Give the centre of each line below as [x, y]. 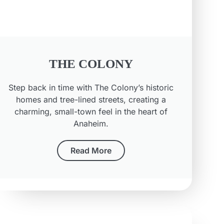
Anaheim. [91, 124]
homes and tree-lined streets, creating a [91, 100]
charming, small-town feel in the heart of [91, 112]
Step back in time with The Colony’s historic [91, 88]
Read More [91, 151]
